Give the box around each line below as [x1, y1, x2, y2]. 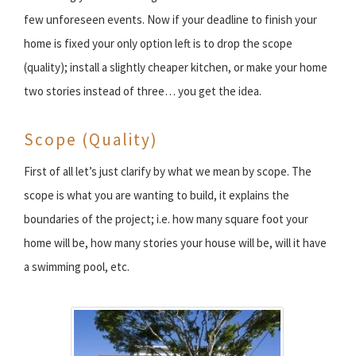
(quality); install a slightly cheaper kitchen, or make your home [24, 59, 327, 75]
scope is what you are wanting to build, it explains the [24, 187, 289, 203]
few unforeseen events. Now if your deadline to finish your [24, 11, 317, 27]
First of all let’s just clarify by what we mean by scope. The [24, 163, 311, 179]
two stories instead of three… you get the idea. [24, 83, 261, 99]
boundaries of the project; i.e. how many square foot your [24, 211, 308, 226]
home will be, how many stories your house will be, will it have [24, 234, 327, 250]
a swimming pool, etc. [24, 258, 130, 274]
